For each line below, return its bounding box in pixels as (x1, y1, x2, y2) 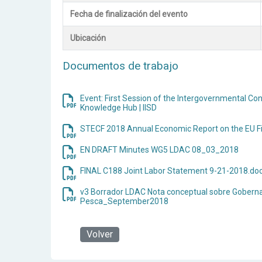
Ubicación (70, 33, 106, 43)
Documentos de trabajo (63, 59, 178, 73)
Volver (87, 229, 113, 240)
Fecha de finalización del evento (70, 9, 188, 19)
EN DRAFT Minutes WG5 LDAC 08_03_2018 (80, 145, 239, 155)
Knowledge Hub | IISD (80, 103, 157, 113)
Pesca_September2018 (80, 196, 168, 206)
